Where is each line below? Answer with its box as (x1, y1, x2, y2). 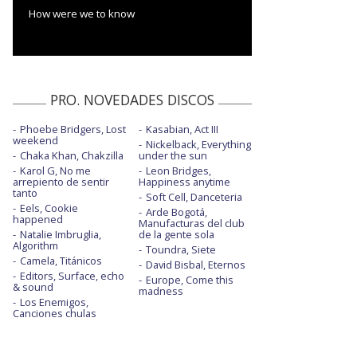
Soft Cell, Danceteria (145, 189, 242, 204)
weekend (13, 132, 58, 147)
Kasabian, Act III (145, 121, 218, 136)
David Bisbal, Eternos (145, 257, 245, 272)
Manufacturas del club (138, 215, 245, 230)
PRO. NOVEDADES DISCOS (50, 89, 214, 109)
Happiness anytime (138, 174, 230, 189)
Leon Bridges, (145, 163, 211, 178)
